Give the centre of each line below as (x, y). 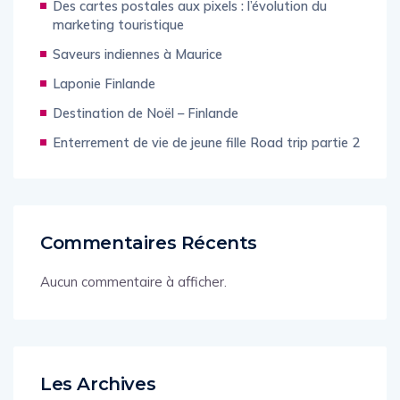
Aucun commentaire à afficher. (133, 301)
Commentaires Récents (149, 262)
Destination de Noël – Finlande (146, 132)
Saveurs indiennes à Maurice (137, 73)
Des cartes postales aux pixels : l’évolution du (190, 25)
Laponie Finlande (104, 103)
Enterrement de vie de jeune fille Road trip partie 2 (206, 162)
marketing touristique (118, 44)
